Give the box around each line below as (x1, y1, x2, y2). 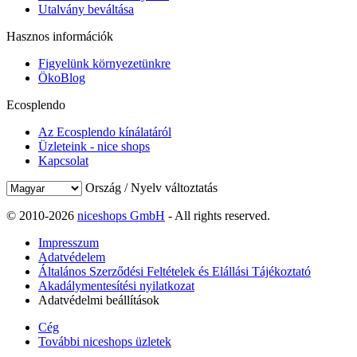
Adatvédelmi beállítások (38, 292, 159, 307)
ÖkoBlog (38, 70, 85, 84)
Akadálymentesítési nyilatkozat (38, 278, 194, 292)
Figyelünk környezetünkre (38, 56, 171, 70)
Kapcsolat (38, 153, 88, 167)
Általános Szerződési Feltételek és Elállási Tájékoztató (38, 264, 311, 278)
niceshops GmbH (77, 208, 165, 222)
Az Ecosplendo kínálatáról (38, 124, 171, 139)
